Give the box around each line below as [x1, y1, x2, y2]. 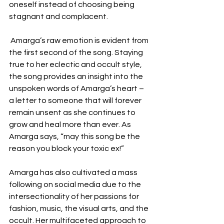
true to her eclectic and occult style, [9, 60, 143, 68]
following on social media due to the [9, 180, 142, 188]
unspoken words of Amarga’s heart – [9, 84, 145, 92]
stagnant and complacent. [9, 12, 108, 20]
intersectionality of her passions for [9, 192, 140, 200]
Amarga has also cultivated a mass [9, 168, 139, 176]
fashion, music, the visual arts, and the [9, 204, 150, 212]
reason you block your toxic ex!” [9, 144, 124, 152]
